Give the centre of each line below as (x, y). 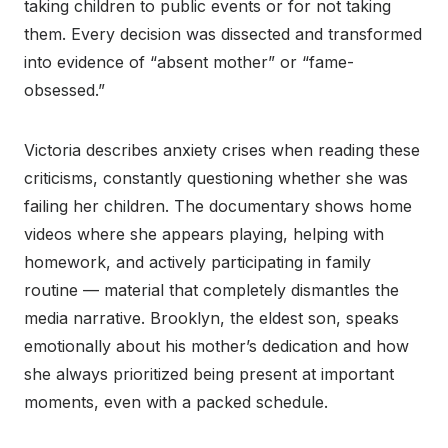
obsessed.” (64, 90)
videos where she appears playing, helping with (204, 234)
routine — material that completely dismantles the (211, 290)
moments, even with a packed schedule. (176, 402)
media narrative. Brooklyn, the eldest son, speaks (211, 318)
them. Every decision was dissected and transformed (223, 34)
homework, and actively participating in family (197, 262)
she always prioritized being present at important (209, 374)
